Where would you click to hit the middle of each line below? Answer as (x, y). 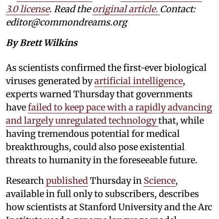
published (67, 181)
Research (26, 181)
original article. (125, 9)
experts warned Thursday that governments (99, 94)
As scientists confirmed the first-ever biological (106, 68)
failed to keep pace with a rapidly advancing (120, 108)
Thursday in (116, 181)
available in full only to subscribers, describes (102, 194)
